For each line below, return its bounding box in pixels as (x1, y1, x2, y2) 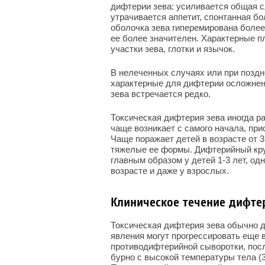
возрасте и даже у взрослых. (111, 166, 229, 176)
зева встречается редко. (111, 89, 211, 99)
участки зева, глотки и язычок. (111, 44, 235, 54)
